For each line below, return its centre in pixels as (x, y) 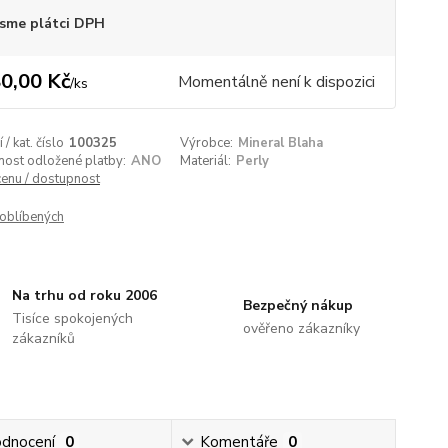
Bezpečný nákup (297, 305)
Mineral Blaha (281, 143)
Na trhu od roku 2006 (85, 295)
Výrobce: (207, 143)
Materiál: (206, 161)
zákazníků (44, 338)
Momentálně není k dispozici (276, 82)
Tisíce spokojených (73, 318)
